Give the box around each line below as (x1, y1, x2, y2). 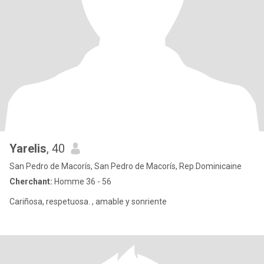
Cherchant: (9, 177, 52, 186)
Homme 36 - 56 (52, 177, 111, 186)
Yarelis (9, 141, 47, 156)
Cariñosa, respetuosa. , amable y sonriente (9, 197, 167, 206)
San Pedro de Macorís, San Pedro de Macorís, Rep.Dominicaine (9, 161, 242, 171)
